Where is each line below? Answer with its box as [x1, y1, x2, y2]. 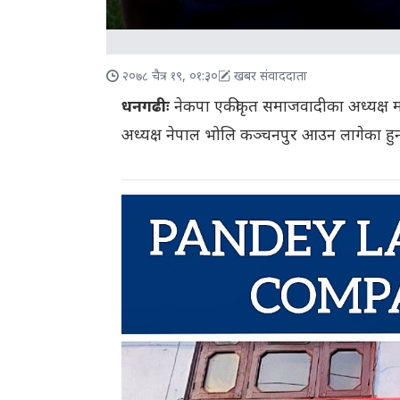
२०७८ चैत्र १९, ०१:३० [122, 69, 219, 87]
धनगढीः [121, 97, 174, 119]
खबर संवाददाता [234, 69, 308, 87]
